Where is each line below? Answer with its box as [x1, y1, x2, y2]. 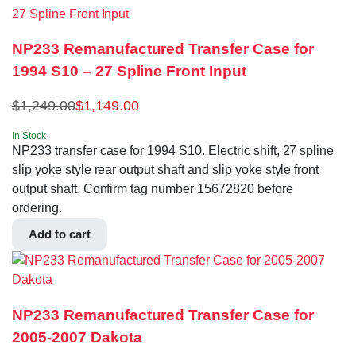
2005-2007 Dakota [12, 328, 142, 346]
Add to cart [29, 227, 91, 242]
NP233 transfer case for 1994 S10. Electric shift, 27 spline [12, 144, 335, 158]
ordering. [12, 201, 62, 215]
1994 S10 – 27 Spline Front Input [12, 63, 247, 80]
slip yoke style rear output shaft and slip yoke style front [12, 163, 319, 177]
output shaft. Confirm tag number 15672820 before [12, 182, 293, 196]
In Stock [12, 130, 46, 142]
